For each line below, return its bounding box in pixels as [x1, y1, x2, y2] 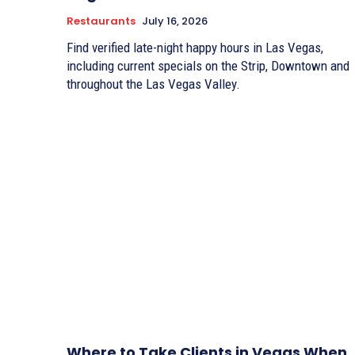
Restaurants [67, 13, 136, 29]
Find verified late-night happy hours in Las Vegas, [67, 40, 323, 56]
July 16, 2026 [142, 13, 208, 29]
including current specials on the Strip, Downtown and [67, 58, 349, 74]
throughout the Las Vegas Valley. [67, 76, 240, 93]
